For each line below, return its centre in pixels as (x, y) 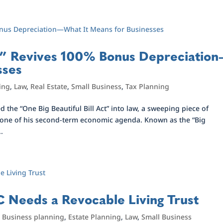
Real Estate (49, 86)
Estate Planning (95, 217)
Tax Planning (148, 86)
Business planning (33, 217)
